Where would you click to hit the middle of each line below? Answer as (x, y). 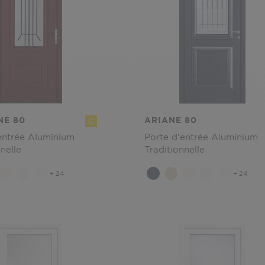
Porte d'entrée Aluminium (201, 137)
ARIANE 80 (171, 120)
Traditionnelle (174, 149)
